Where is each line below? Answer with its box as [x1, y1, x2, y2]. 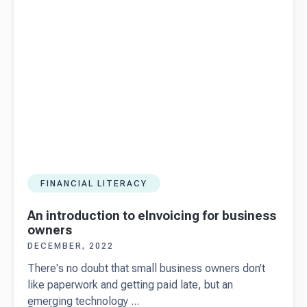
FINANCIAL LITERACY [40, 178, 147, 188]
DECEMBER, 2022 [27, 241, 114, 251]
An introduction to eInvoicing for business [27, 208, 276, 223]
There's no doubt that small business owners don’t [27, 262, 265, 275]
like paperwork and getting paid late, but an [27, 278, 233, 292]
